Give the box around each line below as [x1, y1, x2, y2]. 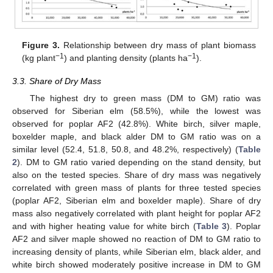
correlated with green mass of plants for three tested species [12, 183, 261, 193]
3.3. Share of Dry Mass [12, 76, 101, 87]
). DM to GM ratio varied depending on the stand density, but [17, 157, 261, 168]
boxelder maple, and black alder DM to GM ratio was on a [12, 132, 261, 142]
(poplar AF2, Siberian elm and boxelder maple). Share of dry [12, 196, 261, 206]
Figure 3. [22, 40, 60, 51]
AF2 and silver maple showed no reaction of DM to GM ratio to [12, 234, 261, 244]
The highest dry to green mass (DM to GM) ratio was [29, 93, 261, 104]
